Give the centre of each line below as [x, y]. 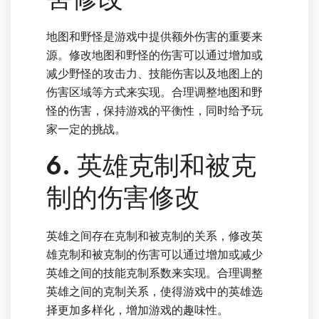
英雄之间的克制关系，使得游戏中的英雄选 [155, 292]
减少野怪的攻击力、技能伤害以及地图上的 [155, 74]
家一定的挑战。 [86, 130]
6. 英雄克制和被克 [151, 166]
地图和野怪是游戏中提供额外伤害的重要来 [155, 37]
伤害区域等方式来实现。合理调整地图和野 [155, 93]
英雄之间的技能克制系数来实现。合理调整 [155, 273]
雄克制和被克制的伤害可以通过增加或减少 [155, 255]
